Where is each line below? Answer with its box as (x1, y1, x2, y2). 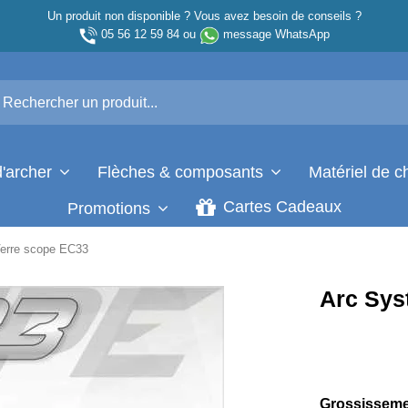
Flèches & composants (97, 162, 268, 181)
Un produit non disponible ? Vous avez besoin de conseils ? (46, 9, 362, 23)
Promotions (66, 199, 155, 218)
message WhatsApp (222, 27, 330, 41)
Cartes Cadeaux (218, 198, 342, 217)
